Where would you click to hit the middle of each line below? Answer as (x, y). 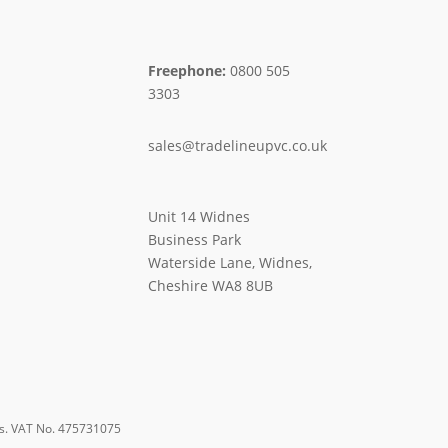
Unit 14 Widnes (199, 216)
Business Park (195, 239)
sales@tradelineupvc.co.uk (238, 146)
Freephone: (187, 70)
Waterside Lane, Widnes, (230, 262)
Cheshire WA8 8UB (211, 285)
